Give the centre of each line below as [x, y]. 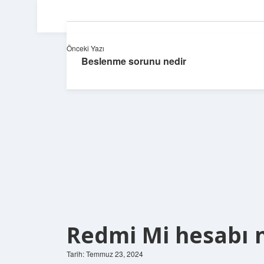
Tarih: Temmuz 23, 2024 [105, 254]
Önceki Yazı [85, 48]
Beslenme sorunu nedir [134, 61]
